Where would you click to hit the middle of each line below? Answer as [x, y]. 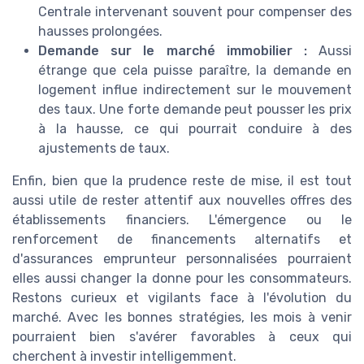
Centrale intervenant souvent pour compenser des [195, 11]
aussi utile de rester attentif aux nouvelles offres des [182, 200]
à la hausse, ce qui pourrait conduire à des [195, 128]
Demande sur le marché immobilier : [173, 50]
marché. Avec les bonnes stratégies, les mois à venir [182, 317]
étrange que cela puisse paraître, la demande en [195, 70]
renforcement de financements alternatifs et [182, 239]
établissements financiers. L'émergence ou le [182, 219]
